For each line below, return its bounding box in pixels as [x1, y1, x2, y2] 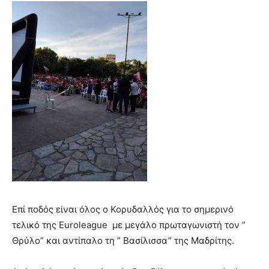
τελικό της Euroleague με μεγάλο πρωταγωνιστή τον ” [12, 219, 246, 231]
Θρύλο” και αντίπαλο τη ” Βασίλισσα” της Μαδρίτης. [12, 235, 234, 246]
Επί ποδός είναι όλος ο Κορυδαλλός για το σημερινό [12, 204, 236, 215]
